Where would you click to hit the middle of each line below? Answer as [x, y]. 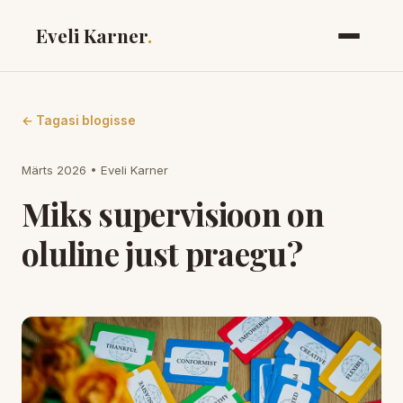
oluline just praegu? [162, 253]
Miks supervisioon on [173, 214]
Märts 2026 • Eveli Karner [95, 170]
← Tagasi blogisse [79, 121]
